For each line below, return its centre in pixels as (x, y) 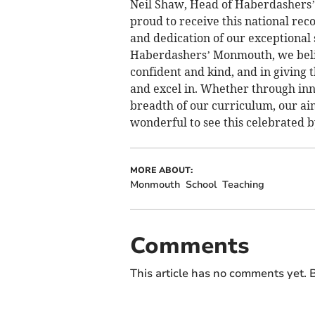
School (201, 184)
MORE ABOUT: (161, 170)
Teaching (243, 184)
